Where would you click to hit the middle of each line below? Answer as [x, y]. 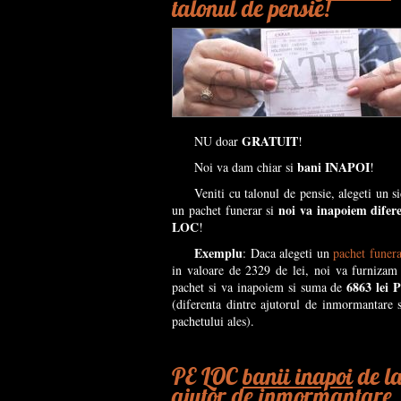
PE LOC [207, 376]
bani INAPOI [333, 167]
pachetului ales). [213, 321]
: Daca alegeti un [288, 253]
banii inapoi [298, 376]
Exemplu [218, 253]
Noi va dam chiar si [246, 167]
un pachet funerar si [225, 210]
